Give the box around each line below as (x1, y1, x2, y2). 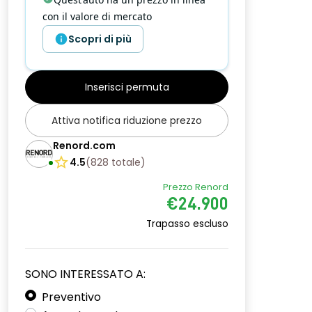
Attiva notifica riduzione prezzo (52, 114, 202, 127)
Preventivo (42, 289, 101, 305)
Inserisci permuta (84, 80, 169, 94)
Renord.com (53, 139, 116, 153)
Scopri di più (68, 32, 132, 46)
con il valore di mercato (42, 10, 152, 23)
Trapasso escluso (146, 217, 228, 231)
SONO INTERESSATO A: (25, 266, 146, 282)
